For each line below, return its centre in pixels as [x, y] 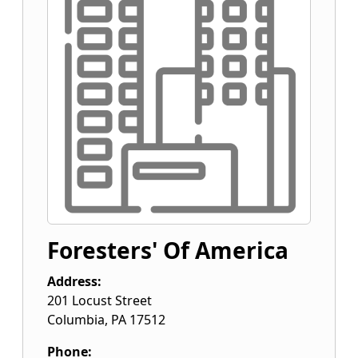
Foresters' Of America [168, 250]
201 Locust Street [99, 300]
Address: [74, 281]
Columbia [76, 320]
